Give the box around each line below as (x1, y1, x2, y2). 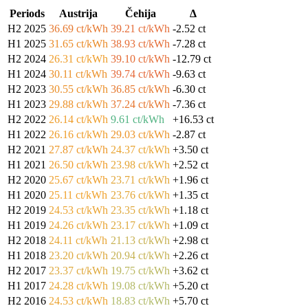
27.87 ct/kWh (49, 143, 108, 155)
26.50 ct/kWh (49, 158, 108, 170)
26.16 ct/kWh (49, 128, 108, 140)
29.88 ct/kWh (49, 98, 108, 110)
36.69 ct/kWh (49, 22, 108, 34)
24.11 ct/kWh (49, 234, 107, 246)
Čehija (124, 7, 156, 19)
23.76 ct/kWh (111, 188, 170, 201)
